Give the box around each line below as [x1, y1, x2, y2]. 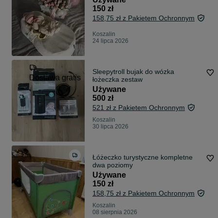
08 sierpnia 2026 [92, 209, 137, 216]
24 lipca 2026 [92, 37, 128, 45]
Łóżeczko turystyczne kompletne [92, 153, 193, 162]
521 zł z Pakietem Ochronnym [92, 104, 185, 112]
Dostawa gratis [29, 73, 81, 82]
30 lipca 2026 [92, 123, 128, 130]
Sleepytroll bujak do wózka [92, 68, 174, 76]
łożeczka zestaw [92, 75, 143, 84]
